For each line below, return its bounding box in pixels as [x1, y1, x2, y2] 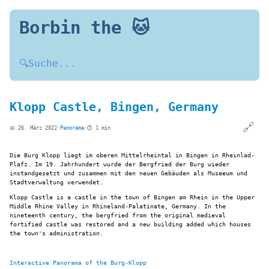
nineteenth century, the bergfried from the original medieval [10, 211, 226, 219]
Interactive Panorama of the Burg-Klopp [10, 259, 147, 266]
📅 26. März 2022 [10, 124, 57, 131]
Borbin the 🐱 [19, 17, 150, 38]
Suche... [28, 58, 76, 69]
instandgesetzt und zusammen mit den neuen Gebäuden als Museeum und [10, 169, 247, 177]
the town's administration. [10, 229, 103, 237]
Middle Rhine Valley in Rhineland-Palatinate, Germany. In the [10, 202, 226, 210]
